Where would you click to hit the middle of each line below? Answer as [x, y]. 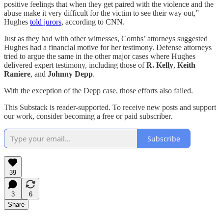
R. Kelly [160, 65]
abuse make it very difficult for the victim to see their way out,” [101, 13]
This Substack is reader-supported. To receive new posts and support [110, 108]
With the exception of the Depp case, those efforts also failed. [98, 91]
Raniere [17, 74]
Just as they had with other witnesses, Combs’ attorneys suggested [106, 39]
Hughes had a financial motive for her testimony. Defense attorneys [108, 48]
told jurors [46, 22]
